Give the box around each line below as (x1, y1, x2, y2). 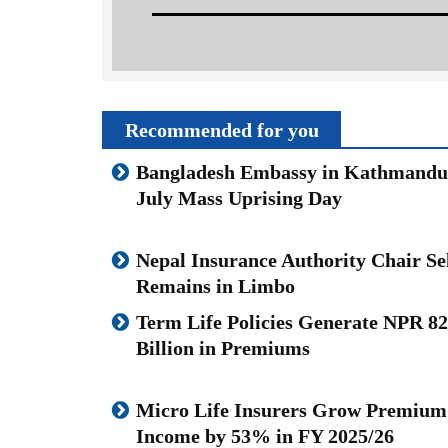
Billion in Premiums (136, 336, 310, 359)
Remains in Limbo (136, 274, 295, 297)
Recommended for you (125, 118, 319, 141)
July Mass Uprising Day (136, 186, 342, 209)
